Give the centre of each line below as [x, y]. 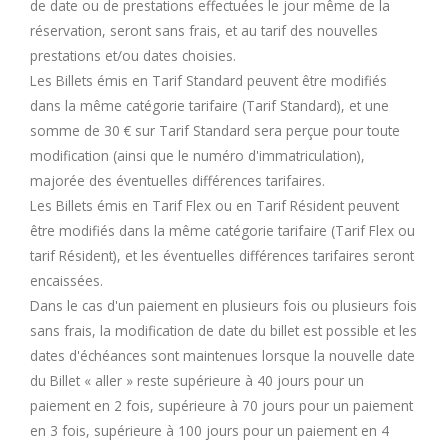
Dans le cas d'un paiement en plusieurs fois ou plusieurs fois [223, 305]
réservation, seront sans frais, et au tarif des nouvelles [204, 30]
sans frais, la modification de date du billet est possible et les [223, 330]
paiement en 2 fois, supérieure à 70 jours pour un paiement [221, 405]
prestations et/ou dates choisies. [133, 55]
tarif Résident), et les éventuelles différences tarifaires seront [222, 255]
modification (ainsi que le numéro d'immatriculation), [197, 155]
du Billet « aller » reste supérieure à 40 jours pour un [197, 380]
